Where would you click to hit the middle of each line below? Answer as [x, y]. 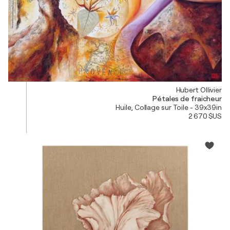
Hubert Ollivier [199, 90]
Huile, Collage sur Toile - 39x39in [169, 108]
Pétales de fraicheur [187, 99]
